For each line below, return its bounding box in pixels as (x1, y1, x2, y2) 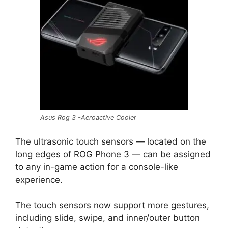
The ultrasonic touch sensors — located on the (15, 136, 206, 147)
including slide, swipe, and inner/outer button (15, 213, 200, 223)
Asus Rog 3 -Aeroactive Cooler (40, 113, 136, 121)
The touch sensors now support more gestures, (15, 200, 209, 210)
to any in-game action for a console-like (15, 161, 178, 172)
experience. (15, 174, 63, 185)
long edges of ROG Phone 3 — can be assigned (15, 149, 211, 159)
